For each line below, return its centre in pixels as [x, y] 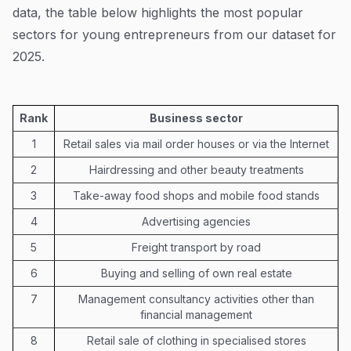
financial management [196, 314]
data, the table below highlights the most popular [158, 12]
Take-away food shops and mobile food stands [196, 195]
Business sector [196, 118]
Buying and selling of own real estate [196, 273]
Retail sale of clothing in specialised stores [196, 340]
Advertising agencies [196, 221]
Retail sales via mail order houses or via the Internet [196, 143]
